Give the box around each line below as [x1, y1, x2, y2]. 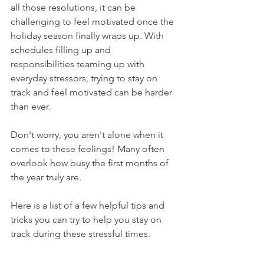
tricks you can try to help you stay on [11, 214, 164, 225]
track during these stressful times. [11, 228, 150, 239]
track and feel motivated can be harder [11, 87, 174, 98]
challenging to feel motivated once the [11, 16, 176, 27]
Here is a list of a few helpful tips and [11, 200, 167, 211]
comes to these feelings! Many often [11, 143, 167, 154]
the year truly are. [11, 171, 84, 183]
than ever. [11, 101, 55, 112]
